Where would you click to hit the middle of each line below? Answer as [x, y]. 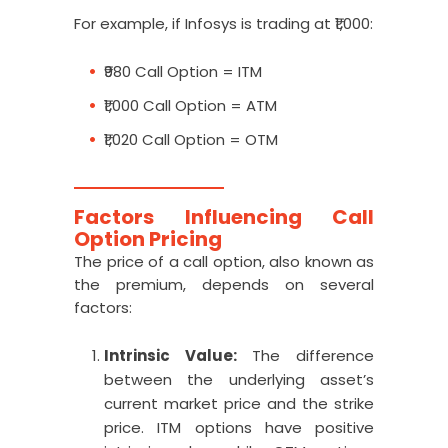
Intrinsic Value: [170, 355]
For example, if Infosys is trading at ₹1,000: [223, 23]
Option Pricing [148, 239]
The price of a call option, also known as [224, 261]
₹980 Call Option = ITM [183, 71]
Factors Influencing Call [224, 217]
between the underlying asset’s [239, 379]
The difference [305, 355]
